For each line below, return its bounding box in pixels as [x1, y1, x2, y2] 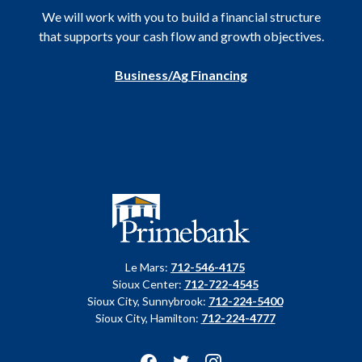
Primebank [99, 195, 161, 210]
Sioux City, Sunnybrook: [87, 294, 208, 308]
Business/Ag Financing [115, 67, 247, 82]
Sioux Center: [112, 277, 184, 291]
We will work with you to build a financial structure [41, 9, 321, 24]
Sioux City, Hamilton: [95, 311, 201, 325]
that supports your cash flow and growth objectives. [38, 28, 324, 44]
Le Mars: [125, 260, 170, 274]
